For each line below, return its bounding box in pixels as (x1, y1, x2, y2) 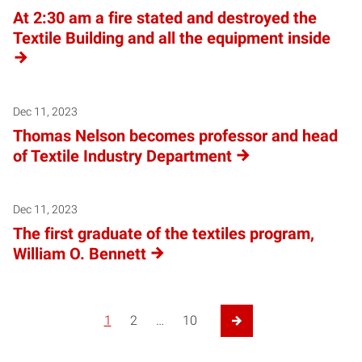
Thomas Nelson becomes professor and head (13, 125, 338, 145)
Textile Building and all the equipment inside (13, 27, 330, 48)
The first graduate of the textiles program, (13, 223, 314, 243)
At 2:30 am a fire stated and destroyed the (13, 7, 317, 27)
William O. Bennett (13, 243, 146, 263)
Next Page (214, 322, 273, 338)
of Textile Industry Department (13, 145, 232, 166)
